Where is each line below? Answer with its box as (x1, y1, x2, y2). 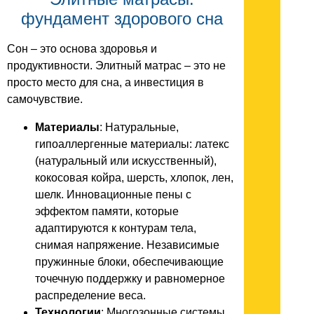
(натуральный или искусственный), (35, 155, 217, 167)
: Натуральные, (100, 121, 179, 133)
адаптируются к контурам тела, (35, 222, 196, 234)
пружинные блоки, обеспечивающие (35, 256, 224, 268)
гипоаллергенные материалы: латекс (35, 138, 229, 150)
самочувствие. (7, 93, 83, 105)
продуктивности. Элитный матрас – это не (7, 60, 226, 71)
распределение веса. (35, 289, 146, 301)
